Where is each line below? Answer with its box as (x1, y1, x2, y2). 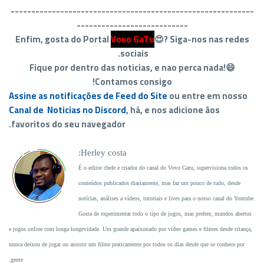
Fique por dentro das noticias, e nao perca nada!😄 (29, 59, 235, 76)
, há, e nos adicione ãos (126, 101, 220, 118)
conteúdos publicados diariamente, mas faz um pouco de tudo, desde (78, 180, 240, 186)
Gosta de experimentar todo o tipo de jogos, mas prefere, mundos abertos (78, 210, 252, 217)
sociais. (120, 45, 148, 62)
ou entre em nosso (169, 87, 247, 104)
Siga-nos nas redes (169, 31, 249, 48)
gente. (11, 256, 23, 263)
